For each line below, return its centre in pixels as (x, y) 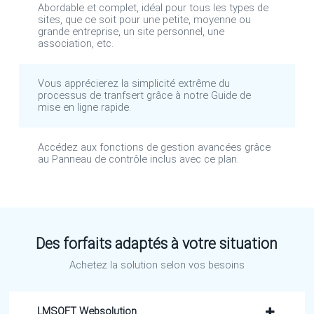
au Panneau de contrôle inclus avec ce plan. (139, 159)
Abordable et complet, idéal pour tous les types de (153, 8)
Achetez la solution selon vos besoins (157, 265)
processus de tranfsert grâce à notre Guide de (145, 95)
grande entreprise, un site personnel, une (131, 32)
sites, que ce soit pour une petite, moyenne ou (145, 20)
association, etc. (76, 43)
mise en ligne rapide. (85, 107)
